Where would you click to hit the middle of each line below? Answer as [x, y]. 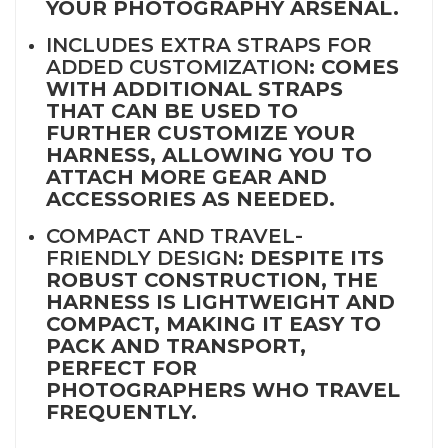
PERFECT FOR [121, 368]
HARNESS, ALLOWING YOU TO [209, 155]
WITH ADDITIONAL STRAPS [194, 89]
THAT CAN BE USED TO [172, 111]
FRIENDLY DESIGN [142, 258]
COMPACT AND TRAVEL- [174, 236]
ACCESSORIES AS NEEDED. [190, 199]
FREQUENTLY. [121, 412]
